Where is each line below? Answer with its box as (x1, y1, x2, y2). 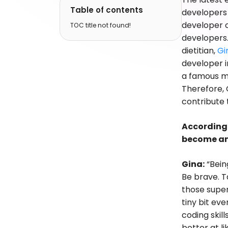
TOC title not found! (70, 20, 131, 30)
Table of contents (70, 4, 143, 15)
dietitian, (182, 44, 217, 56)
